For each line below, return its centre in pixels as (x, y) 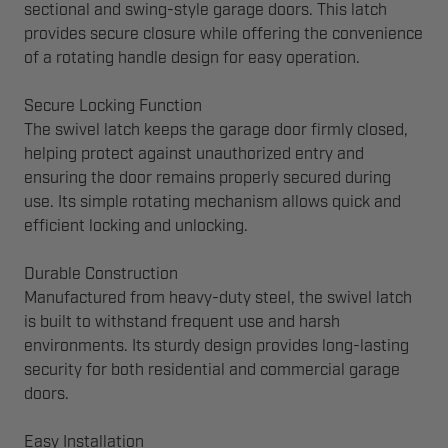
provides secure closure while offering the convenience (223, 34)
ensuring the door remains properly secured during (207, 178)
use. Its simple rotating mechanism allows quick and (212, 202)
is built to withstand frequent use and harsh (182, 322)
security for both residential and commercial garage (212, 370)
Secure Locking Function (113, 106)
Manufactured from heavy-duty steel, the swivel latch (218, 298)
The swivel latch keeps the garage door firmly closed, (216, 130)
